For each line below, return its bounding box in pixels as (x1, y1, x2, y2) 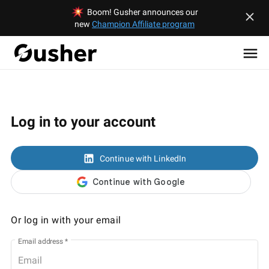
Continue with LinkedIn (99, 154, 187, 164)
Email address (18, 237, 63, 246)
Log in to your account (11, 113, 156, 130)
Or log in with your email (11, 214, 121, 226)
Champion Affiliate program (92, 19, 195, 29)
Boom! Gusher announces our (85, 7, 198, 17)
